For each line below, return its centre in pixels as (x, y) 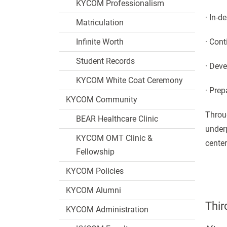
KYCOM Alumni (93, 190)
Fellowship (95, 152)
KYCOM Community (102, 100)
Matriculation (100, 23)
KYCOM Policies (95, 171)
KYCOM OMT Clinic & (114, 138)
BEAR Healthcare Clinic (117, 119)
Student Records (105, 61)
